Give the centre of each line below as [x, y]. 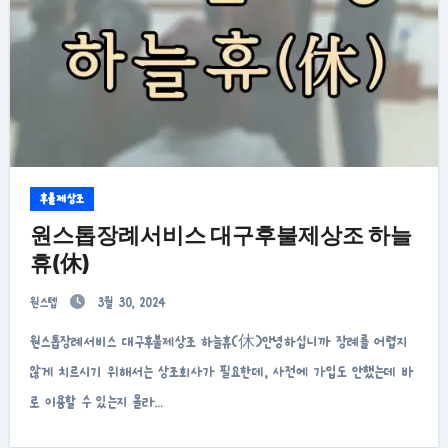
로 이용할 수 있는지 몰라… [96, 401]
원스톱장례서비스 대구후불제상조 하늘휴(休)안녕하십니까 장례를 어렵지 [35, 341]
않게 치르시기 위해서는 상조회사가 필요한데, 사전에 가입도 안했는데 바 [221, 371]
